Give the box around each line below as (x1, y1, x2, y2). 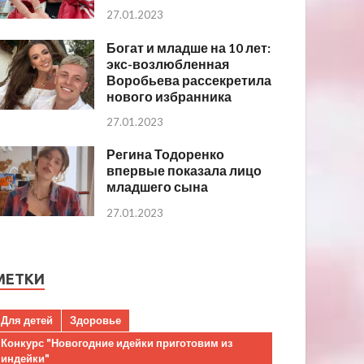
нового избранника (106, 88, 232, 104)
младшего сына (106, 179, 209, 195)
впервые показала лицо (106, 162, 262, 179)
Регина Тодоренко (106, 146, 225, 162)
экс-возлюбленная (106, 55, 230, 71)
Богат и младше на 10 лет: (106, 39, 271, 55)
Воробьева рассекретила (106, 71, 272, 88)
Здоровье (70, 314, 122, 327)
